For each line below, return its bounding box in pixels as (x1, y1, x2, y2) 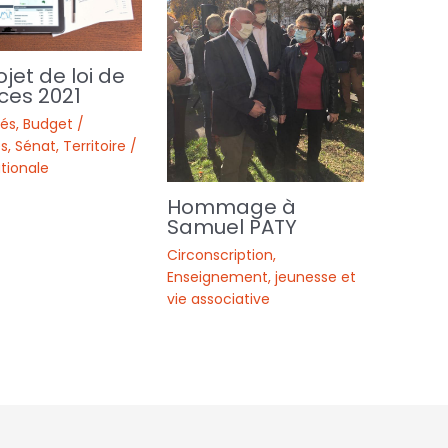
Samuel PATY (167, 213, 298, 242)
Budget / (22, 114, 84, 135)
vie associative (167, 289, 271, 310)
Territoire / (62, 136, 137, 157)
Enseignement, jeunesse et (167, 267, 357, 288)
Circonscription (167, 245, 274, 266)
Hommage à (167, 193, 297, 222)
